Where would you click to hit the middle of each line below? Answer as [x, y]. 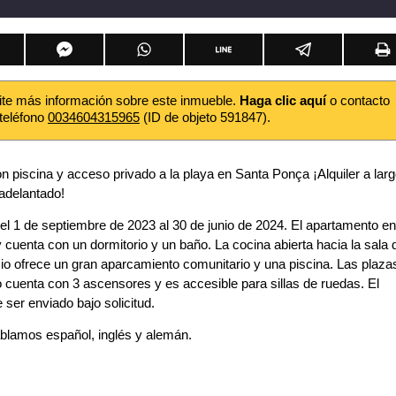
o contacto [358, 100]
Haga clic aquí [283, 100]
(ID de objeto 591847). [205, 117]
